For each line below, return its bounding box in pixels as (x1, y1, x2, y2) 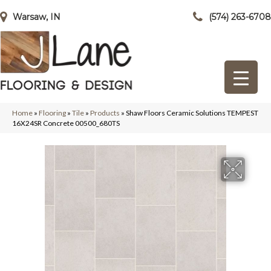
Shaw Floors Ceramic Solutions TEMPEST (126, 108, 258, 117)
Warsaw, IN (13, 11, 60, 22)
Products (90, 108, 120, 117)
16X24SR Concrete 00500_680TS (12, 119, 120, 128)
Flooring (39, 108, 66, 117)
